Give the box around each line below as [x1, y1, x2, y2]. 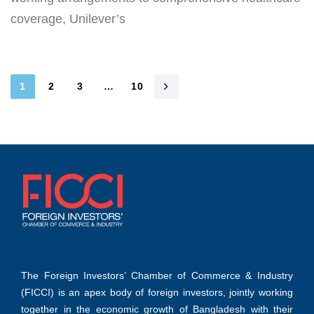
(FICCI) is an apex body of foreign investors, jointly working [21, 286, 293, 298]
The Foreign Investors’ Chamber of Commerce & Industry [21, 269, 293, 281]
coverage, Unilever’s [11, 11, 125, 26]
